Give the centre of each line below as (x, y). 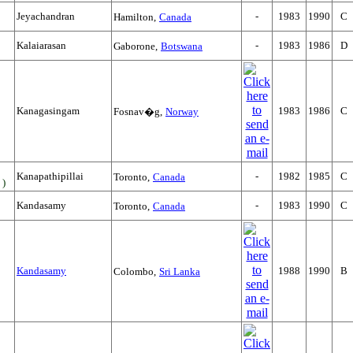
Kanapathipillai (50, 176)
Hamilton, (135, 17)
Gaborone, (136, 46)
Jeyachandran (46, 16)
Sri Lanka (180, 271)
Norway (182, 111)
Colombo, (135, 271)
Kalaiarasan (41, 45)
